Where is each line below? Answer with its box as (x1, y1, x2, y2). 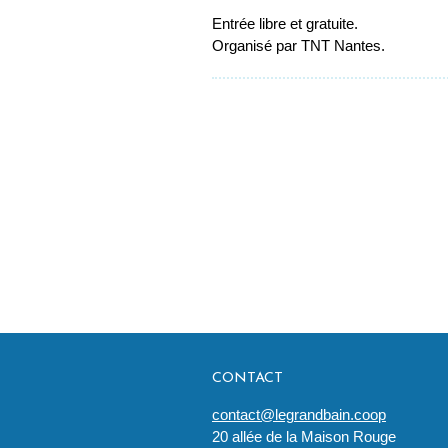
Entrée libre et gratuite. (212, 16, 358, 33)
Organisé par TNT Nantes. (212, 38, 385, 55)
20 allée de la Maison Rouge (212, 429, 396, 446)
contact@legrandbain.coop (212, 407, 386, 424)
